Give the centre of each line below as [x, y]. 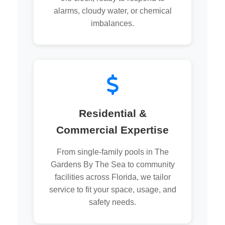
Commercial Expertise [113, 130]
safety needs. [113, 202]
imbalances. [113, 24]
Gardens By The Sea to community [113, 165]
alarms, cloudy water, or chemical [113, 11]
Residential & [113, 114]
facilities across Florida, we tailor [113, 177]
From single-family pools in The [113, 152]
